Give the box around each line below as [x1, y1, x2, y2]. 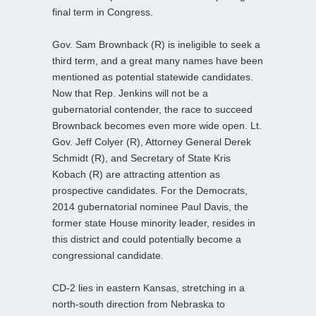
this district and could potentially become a [52, 233, 241, 245]
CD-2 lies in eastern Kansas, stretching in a [52, 281, 245, 293]
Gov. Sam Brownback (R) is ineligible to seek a [52, 38, 260, 50]
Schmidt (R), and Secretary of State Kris [52, 152, 231, 164]
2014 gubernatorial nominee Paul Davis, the [52, 200, 248, 212]
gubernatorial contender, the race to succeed [52, 103, 253, 115]
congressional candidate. [52, 249, 164, 261]
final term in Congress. [52, 6, 153, 18]
